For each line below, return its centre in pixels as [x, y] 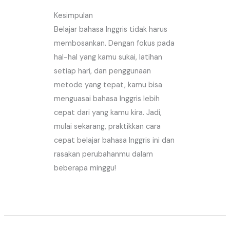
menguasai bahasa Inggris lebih [107, 99]
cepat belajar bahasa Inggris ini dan [114, 140]
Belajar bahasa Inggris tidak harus [111, 29]
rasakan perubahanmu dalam [104, 154]
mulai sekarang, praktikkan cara [108, 126]
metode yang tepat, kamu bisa [108, 85]
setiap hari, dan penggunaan [103, 71]
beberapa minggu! [85, 168]
